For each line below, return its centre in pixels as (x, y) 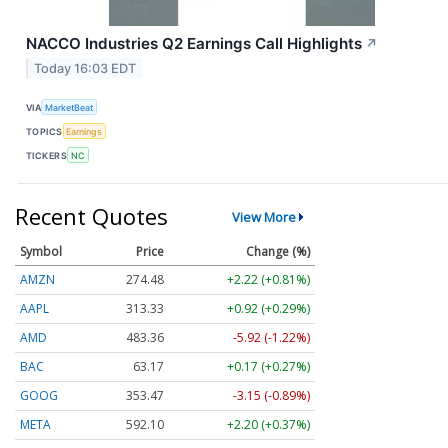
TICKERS (47, 155)
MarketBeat (69, 107)
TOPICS (44, 131)
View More (263, 216)
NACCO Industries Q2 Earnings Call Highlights (194, 43)
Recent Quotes (91, 216)
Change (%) (278, 252)
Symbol (41, 252)
